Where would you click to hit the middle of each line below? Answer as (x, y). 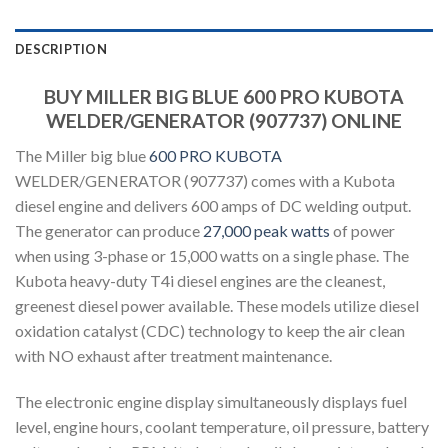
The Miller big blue (82, 155)
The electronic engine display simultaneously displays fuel (211, 401)
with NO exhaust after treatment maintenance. (173, 355)
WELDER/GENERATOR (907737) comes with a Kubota (205, 180)
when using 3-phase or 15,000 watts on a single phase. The (212, 255)
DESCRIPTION (61, 49)
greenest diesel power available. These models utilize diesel (217, 305)
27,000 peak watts (265, 230)
